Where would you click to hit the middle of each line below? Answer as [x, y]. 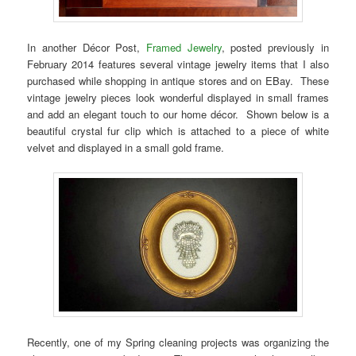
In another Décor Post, [87, 48]
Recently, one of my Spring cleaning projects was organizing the [178, 342]
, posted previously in [275, 48]
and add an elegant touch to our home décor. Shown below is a [178, 114]
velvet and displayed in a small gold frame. [126, 148]
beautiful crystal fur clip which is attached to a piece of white [178, 131]
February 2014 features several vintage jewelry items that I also [178, 64]
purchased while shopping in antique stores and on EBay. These [178, 81]
